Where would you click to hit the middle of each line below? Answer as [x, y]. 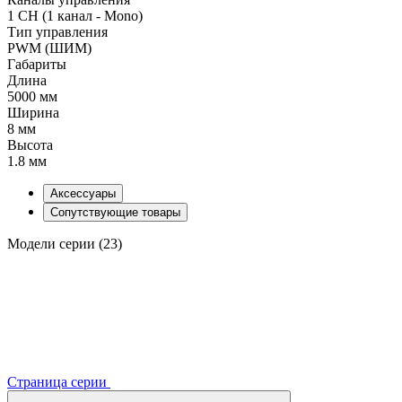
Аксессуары [83, 193]
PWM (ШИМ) [49, 48]
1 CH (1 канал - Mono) [75, 15]
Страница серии [59, 381]
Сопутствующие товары [115, 212]
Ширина [33, 112]
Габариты [37, 64]
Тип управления [57, 31]
